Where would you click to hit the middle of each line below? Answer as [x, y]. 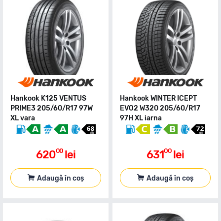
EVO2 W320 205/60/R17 [160, 108]
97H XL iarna [141, 118]
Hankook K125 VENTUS [48, 98]
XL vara [23, 118]
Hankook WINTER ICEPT [158, 98]
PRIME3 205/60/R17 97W [52, 108]
